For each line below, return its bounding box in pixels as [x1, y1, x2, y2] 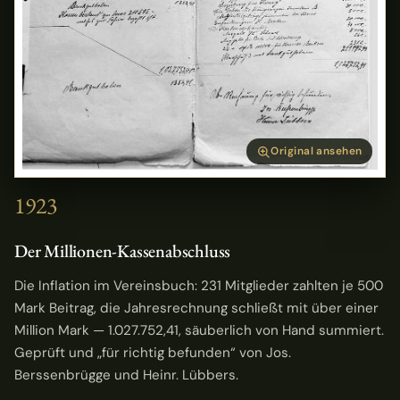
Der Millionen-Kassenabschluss [14, 238, 231, 262]
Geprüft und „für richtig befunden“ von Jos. [14, 344, 291, 362]
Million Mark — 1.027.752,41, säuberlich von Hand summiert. [14, 321, 384, 340]
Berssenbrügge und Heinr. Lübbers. [14, 366, 238, 385]
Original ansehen [271, 144, 362, 159]
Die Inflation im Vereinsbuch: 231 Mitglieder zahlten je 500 [14, 277, 383, 296]
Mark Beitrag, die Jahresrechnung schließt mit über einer [14, 299, 379, 318]
